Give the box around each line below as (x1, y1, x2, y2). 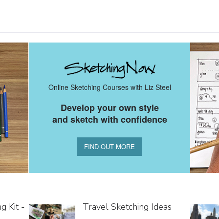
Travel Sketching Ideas (83, 201, 172, 213)
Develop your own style (60, 101, 159, 114)
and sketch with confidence (52, 113, 167, 126)
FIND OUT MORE (84, 142, 135, 151)
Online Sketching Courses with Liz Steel (48, 82, 171, 92)
